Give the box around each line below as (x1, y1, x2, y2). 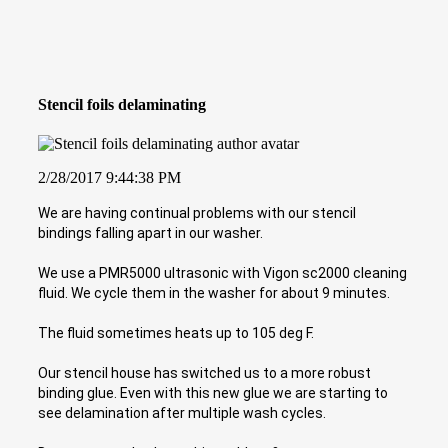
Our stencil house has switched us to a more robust (38, 364, 371, 381)
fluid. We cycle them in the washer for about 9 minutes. (38, 284, 390, 301)
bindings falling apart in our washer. (38, 224, 263, 241)
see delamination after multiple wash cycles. (38, 404, 326, 421)
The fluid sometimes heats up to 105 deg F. (38, 324, 314, 341)
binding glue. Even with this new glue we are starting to (38, 384, 388, 401)
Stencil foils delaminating (38, 95, 206, 113)
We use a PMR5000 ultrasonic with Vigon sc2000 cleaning (38, 264, 407, 281)
